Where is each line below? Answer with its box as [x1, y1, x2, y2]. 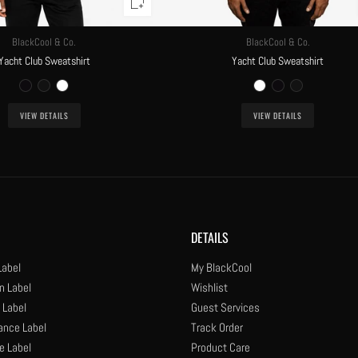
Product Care [190, 339, 250, 355]
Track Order [190, 319, 243, 335]
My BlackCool [190, 259, 252, 275]
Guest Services [190, 299, 260, 315]
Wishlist [190, 279, 228, 295]
